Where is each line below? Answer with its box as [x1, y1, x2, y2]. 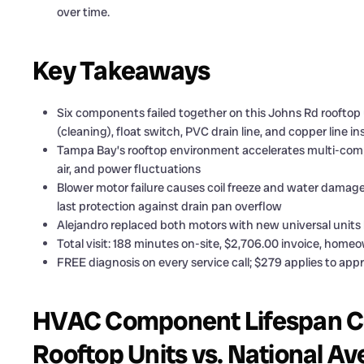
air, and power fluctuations [57, 161, 201, 178]
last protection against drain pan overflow [57, 198, 282, 215]
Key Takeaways [32, 54, 210, 89]
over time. [57, 4, 110, 21]
